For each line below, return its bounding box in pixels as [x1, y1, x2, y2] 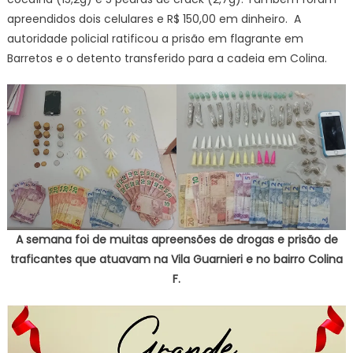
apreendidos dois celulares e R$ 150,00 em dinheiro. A [6, 10, 301, 27]
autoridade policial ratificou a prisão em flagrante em [6, 30, 303, 46]
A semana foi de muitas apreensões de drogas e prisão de [15, 232, 338, 248]
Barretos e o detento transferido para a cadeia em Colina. [6, 50, 333, 66]
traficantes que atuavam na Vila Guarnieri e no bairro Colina [10, 251, 343, 268]
